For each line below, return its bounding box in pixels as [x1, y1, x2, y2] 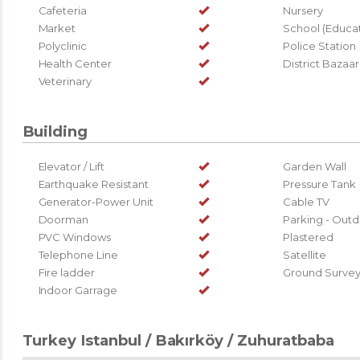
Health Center [38, 56, 112, 70]
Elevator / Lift [38, 159, 104, 173]
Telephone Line [38, 247, 118, 261]
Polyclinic [38, 39, 87, 52]
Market [38, 21, 76, 35]
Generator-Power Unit [38, 194, 153, 208]
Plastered [283, 230, 333, 243]
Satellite [283, 247, 326, 261]
